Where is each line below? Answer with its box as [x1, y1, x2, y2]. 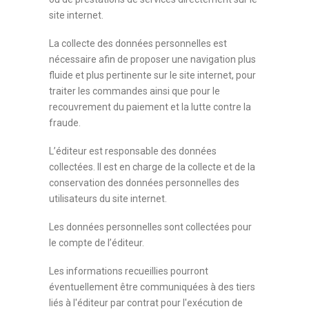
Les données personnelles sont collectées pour [49, 221, 252, 232]
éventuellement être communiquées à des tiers [49, 281, 256, 292]
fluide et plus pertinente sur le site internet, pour [49, 70, 257, 81]
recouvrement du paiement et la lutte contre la [49, 101, 252, 112]
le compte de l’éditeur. [49, 237, 145, 248]
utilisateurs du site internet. [49, 193, 168, 204]
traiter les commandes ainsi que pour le [49, 86, 221, 97]
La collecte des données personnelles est [49, 38, 228, 49]
